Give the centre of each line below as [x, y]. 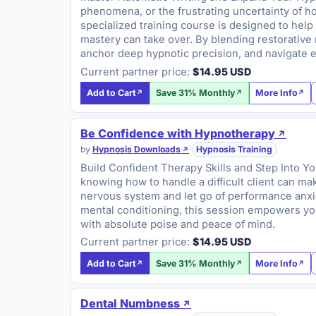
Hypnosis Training [235, 150]
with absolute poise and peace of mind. [178, 224]
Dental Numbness [130, 303]
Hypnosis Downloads [137, 150]
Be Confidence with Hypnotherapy [178, 133]
